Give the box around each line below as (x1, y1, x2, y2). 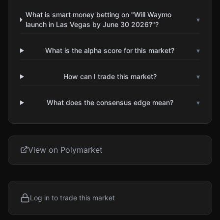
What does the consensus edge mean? (46, 98, 173, 107)
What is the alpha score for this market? (45, 46, 175, 55)
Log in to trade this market (30, 193, 115, 202)
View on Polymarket (28, 145, 103, 155)
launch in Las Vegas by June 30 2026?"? (26, 20, 159, 28)
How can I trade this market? (63, 72, 157, 81)
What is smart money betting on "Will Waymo (26, 10, 172, 19)
